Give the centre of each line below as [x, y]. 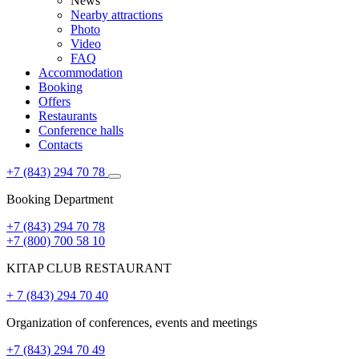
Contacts [61, 145]
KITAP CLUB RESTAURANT [89, 268]
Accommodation [81, 73]
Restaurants [68, 116]
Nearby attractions [117, 15]
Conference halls [81, 130]
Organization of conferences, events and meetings [132, 323]
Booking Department [60, 199]
